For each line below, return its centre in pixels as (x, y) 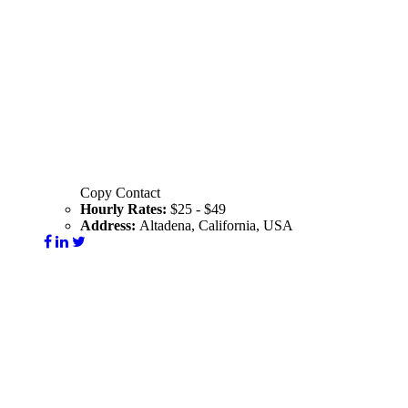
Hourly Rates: (125, 209)
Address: (110, 226)
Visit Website (82, 259)
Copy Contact (120, 193)
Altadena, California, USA (216, 226)
